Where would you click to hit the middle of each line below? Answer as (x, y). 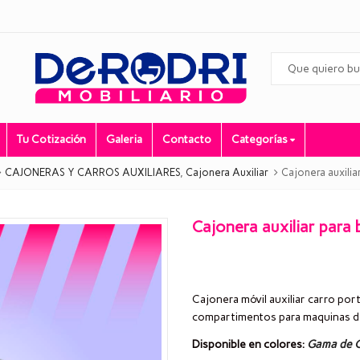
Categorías (261, 140)
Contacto (187, 140)
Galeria (124, 140)
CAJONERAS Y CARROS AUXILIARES (92, 173)
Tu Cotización (51, 140)
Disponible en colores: (248, 344)
